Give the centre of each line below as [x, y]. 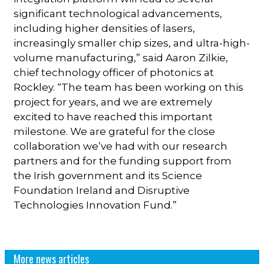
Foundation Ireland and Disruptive [102, 190]
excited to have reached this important [113, 116]
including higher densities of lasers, [105, 28]
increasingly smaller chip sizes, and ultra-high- [132, 43]
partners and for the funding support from [123, 161]
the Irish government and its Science [108, 175]
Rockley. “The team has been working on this [129, 87]
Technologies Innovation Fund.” [95, 205]
